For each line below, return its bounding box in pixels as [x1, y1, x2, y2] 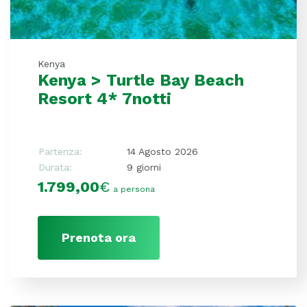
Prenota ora [62, 230, 136, 245]
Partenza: [38, 145, 82, 157]
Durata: [38, 161, 72, 173]
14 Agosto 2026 [127, 145, 198, 157]
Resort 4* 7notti [38, 88, 171, 108]
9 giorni [127, 161, 161, 173]
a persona [113, 184, 155, 194]
